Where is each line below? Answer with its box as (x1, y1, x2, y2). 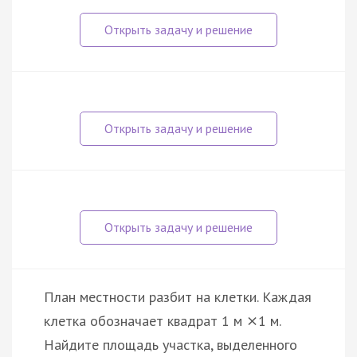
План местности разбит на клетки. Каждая (44, 288, 312, 307)
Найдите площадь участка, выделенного (44, 335, 297, 355)
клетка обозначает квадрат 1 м (44, 312, 246, 331)
